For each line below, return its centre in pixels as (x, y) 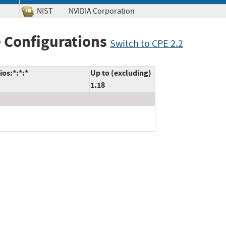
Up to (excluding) (121, 73)
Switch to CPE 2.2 (147, 43)
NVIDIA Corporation (109, 11)
